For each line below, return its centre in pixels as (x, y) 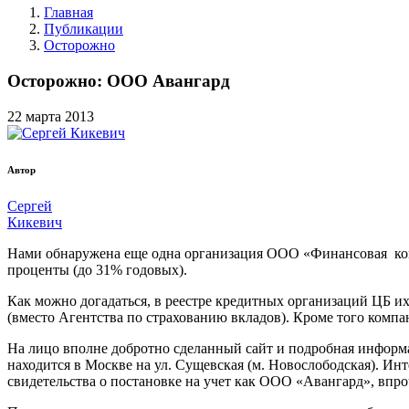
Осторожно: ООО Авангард (119, 81)
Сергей (30, 205)
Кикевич (35, 222)
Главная (68, 13)
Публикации (84, 29)
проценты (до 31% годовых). (97, 269)
